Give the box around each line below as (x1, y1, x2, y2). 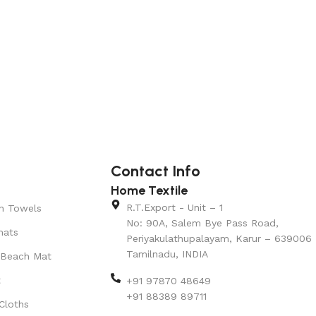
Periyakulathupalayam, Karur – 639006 (126, 232, 312, 244)
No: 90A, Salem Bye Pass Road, (126, 217, 279, 229)
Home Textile (110, 182, 188, 198)
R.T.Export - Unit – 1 (126, 201, 224, 213)
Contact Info (110, 161, 200, 181)
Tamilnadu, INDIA (126, 248, 209, 260)
